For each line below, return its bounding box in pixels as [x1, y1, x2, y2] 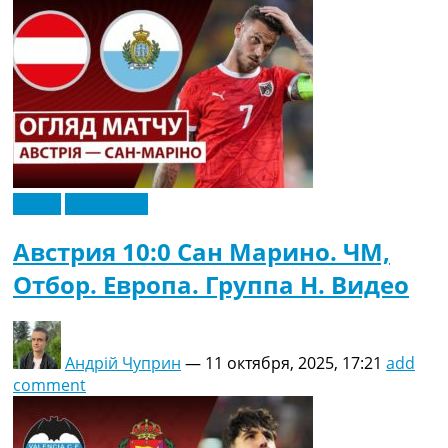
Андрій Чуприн [65, 351, 181, 374]
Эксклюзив [65, 193, 148, 216]
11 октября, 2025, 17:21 [205, 351, 382, 374]
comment [13, 373, 86, 396]
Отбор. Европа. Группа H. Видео [13, 268, 409, 302]
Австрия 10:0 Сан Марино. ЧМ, [13, 235, 390, 269]
